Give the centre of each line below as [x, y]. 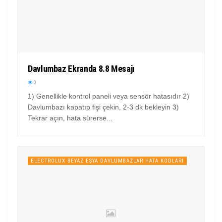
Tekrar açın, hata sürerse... [70, 118]
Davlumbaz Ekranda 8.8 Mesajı [81, 69]
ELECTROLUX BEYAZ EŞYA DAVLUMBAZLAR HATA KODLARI [107, 161]
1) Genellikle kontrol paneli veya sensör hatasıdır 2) [109, 96]
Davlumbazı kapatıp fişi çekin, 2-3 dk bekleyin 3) [103, 107]
